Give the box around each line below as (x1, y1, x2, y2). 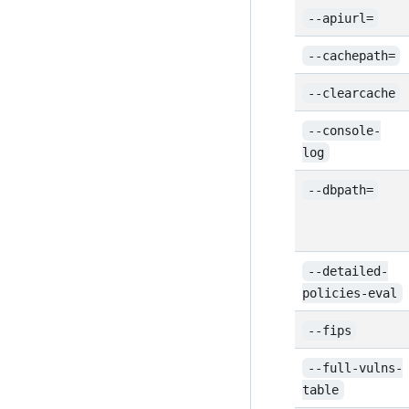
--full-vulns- (307, 361, 403, 375)
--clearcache (307, 86, 395, 100)
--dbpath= (307, 183, 373, 197)
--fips (307, 323, 351, 338)
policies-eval (302, 286, 398, 300)
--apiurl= (307, 11, 373, 26)
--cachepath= (307, 48, 395, 63)
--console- (307, 123, 381, 138)
